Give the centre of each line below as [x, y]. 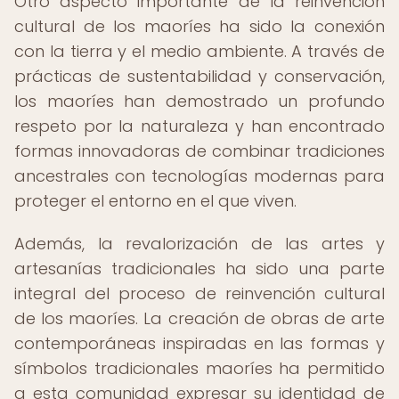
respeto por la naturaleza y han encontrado [199, 126]
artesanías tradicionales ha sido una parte [199, 269]
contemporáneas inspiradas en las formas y [199, 343]
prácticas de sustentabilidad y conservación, [199, 76]
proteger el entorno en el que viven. [155, 201]
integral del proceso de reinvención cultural [199, 293]
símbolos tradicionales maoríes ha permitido [199, 368]
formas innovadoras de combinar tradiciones [199, 151]
